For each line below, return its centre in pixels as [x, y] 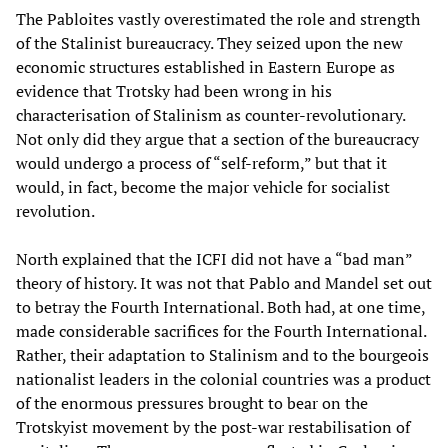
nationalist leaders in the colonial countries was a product [223, 379]
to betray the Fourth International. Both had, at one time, [220, 307]
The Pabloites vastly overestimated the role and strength [218, 19]
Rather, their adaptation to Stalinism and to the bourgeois [222, 355]
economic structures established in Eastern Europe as [205, 67]
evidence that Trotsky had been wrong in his [174, 91]
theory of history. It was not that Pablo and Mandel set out [224, 283]
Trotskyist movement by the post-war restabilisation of [213, 427]
